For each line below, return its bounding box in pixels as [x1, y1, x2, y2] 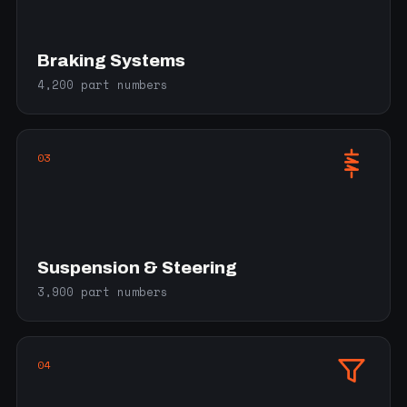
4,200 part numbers [37, 76, 168, 94]
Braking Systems [37, 51, 185, 70]
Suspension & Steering [37, 258, 237, 277]
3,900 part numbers [37, 283, 168, 301]
